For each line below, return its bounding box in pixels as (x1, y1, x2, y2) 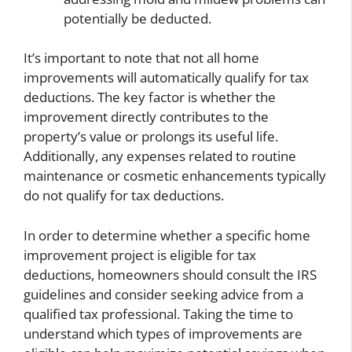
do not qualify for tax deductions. (24, 186, 224, 205)
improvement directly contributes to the (24, 108, 269, 126)
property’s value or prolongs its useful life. (24, 127, 278, 146)
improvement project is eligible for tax (24, 245, 256, 264)
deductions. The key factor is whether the (24, 88, 276, 107)
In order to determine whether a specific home (24, 225, 310, 244)
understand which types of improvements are (24, 324, 302, 343)
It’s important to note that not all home (24, 49, 259, 68)
